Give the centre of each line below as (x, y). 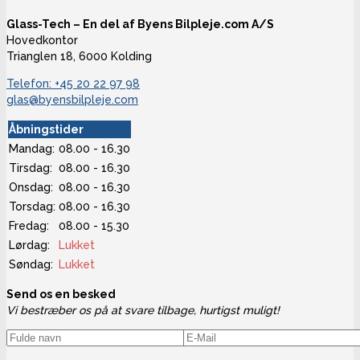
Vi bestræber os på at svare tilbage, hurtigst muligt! (143, 311)
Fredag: (29, 226)
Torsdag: (32, 207)
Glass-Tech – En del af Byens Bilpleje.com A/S (140, 25)
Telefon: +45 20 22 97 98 (73, 84)
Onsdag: (31, 188)
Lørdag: (29, 245)
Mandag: (32, 149)
